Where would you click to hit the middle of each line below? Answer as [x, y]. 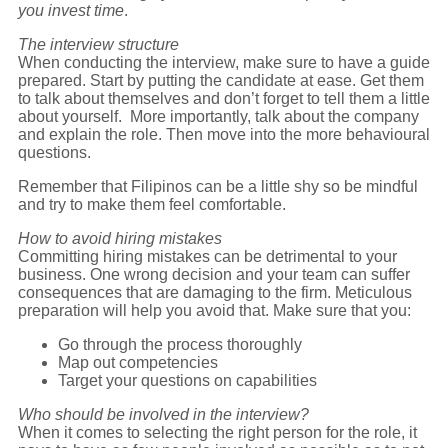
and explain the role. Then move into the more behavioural [224, 135]
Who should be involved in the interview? [163, 415]
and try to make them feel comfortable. [152, 205]
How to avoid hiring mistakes [120, 239]
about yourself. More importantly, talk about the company [218, 117]
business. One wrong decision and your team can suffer [214, 275]
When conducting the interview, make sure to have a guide [224, 63]
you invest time [71, 11]
